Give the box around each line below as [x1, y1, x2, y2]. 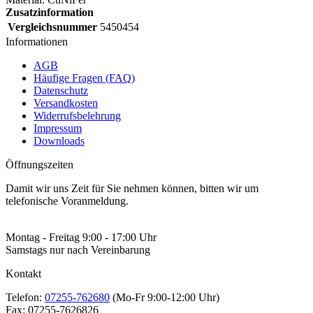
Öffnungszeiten [6, 159, 73, 171]
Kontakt [6, 268, 41, 280]
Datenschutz [34, 85, 88, 97]
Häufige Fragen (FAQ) [34, 72, 135, 85]
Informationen [6, 36, 68, 48]
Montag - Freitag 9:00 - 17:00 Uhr [6, 231, 156, 244]
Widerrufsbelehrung [34, 110, 121, 122]
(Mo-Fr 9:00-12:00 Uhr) [110, 291, 219, 304]
